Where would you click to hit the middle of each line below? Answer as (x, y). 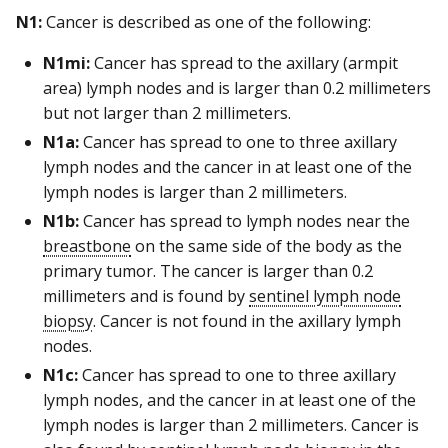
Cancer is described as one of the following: (206, 22)
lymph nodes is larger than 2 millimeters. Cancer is (231, 425)
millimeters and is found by (146, 296)
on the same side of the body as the (266, 246)
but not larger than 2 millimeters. (167, 113)
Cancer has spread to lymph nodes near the (244, 221)
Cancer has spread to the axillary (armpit (244, 63)
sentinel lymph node (325, 296)
